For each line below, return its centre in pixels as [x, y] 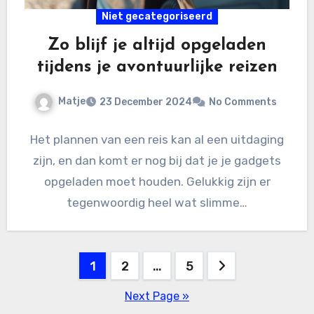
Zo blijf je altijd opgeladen [157, 45]
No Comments [243, 102]
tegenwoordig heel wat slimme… [157, 202]
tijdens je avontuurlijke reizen [157, 67]
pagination [63, 293]
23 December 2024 [146, 102]
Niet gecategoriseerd [157, 16]
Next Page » [157, 296]
